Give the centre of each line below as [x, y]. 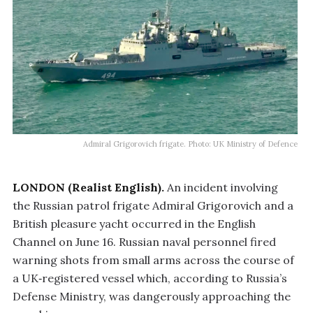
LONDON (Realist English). [88, 187]
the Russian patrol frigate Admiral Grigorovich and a [153, 205]
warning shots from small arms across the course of [153, 260]
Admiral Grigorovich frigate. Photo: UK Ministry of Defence [190, 144]
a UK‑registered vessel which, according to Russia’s [150, 278]
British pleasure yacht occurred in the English [134, 223]
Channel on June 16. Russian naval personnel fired [144, 241]
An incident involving [221, 187]
